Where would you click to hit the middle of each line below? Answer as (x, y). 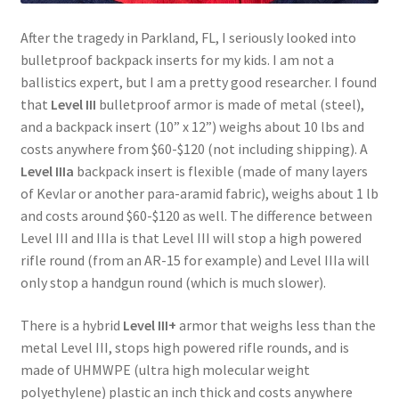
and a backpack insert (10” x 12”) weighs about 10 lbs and (192, 126)
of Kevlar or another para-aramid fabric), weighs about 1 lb (199, 193)
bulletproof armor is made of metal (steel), (230, 104)
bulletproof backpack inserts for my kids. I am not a (177, 59)
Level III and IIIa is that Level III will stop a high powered (191, 237)
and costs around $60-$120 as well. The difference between (196, 215)
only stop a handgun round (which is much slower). (173, 282)
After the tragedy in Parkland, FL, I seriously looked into (188, 37)
